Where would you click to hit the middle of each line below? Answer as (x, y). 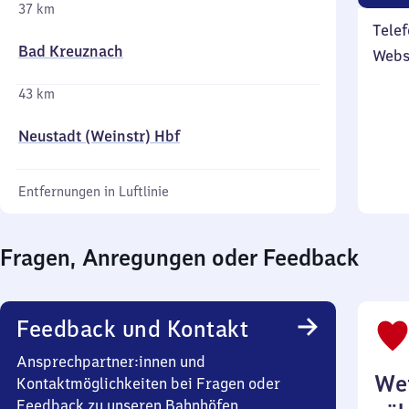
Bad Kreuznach (71, 51)
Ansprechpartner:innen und (111, 362)
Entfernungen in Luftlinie (94, 192)
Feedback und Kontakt (132, 329)
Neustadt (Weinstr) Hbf (99, 136)
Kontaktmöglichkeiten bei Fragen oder (148, 383)
